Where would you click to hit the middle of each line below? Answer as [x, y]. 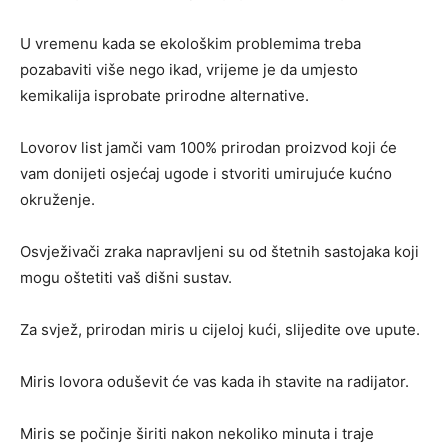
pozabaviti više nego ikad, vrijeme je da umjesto [189, 70]
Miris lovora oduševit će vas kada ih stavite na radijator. [214, 382]
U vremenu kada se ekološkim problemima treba [190, 44]
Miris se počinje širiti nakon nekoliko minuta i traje [197, 434]
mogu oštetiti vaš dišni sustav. [126, 278]
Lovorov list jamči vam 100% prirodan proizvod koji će [208, 148]
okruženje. [57, 200]
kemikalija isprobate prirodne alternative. [164, 96]
